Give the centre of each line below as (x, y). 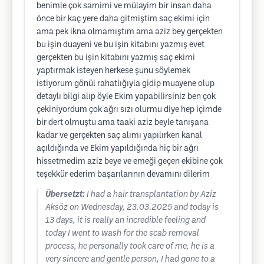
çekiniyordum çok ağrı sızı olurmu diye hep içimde (129, 110)
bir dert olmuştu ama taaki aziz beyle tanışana (123, 123)
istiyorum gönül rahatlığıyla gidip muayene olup (126, 84)
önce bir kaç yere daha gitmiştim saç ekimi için (123, 19)
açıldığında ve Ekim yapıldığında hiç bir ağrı (118, 149)
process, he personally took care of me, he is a (130, 247)
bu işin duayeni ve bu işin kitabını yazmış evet (121, 45)
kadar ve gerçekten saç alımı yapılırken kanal (119, 136)
